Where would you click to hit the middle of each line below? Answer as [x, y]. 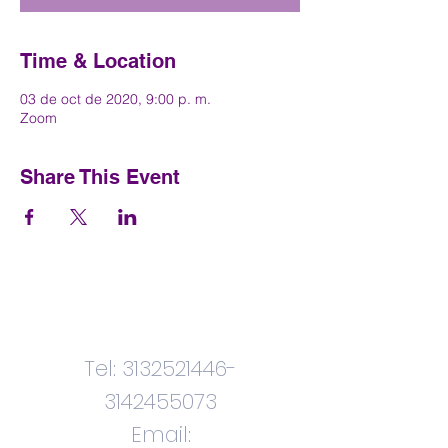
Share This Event [100, 177]
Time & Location [98, 61]
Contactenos [163, 310]
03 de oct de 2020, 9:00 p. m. [115, 99]
